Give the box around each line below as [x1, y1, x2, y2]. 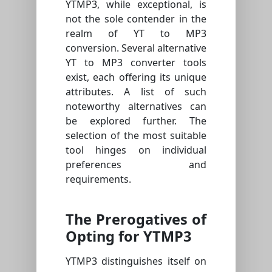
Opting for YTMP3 [66, 226, 191, 246]
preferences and [66, 158, 206, 172]
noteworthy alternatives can [66, 100, 206, 114]
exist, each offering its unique [66, 70, 206, 84]
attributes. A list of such [66, 85, 206, 99]
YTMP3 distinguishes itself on [66, 254, 206, 268]
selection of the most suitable [66, 129, 206, 143]
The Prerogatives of [66, 209, 206, 229]
